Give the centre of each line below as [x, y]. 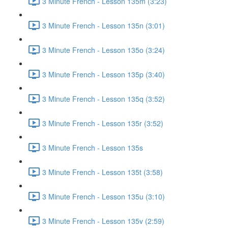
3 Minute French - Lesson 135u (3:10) [104, 196]
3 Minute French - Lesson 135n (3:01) [104, 25]
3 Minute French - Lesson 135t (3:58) [103, 172]
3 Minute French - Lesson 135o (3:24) [104, 50]
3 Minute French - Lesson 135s [93, 147]
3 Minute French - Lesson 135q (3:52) [104, 98]
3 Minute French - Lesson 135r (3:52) [103, 123]
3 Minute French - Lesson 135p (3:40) [104, 74]
